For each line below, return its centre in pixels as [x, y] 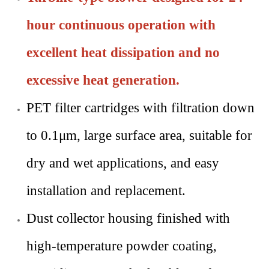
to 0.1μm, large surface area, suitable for [139, 135]
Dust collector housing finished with [128, 218]
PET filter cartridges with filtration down [141, 108]
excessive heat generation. [103, 80]
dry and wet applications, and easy [123, 163]
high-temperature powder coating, [122, 246]
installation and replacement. [106, 191]
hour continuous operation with [121, 25]
